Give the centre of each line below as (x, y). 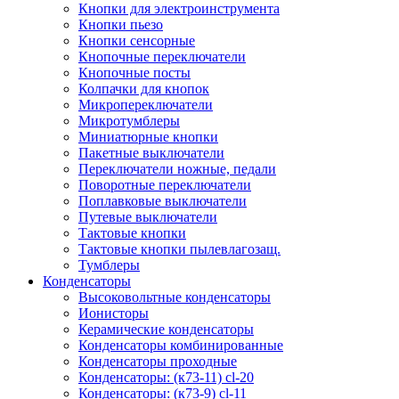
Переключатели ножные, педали (177, 169)
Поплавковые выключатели (163, 201)
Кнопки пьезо (121, 24)
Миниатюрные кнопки (148, 137)
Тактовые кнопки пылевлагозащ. (179, 249)
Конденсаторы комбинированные (181, 345)
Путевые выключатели (148, 217)
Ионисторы (114, 313)
